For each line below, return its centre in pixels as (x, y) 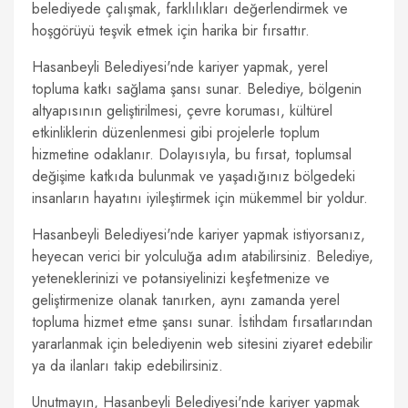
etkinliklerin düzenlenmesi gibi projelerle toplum (176, 133)
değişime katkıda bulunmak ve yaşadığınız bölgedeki (194, 176)
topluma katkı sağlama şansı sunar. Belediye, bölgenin (197, 89)
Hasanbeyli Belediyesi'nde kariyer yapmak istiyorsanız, (199, 235)
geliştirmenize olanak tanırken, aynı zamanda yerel (186, 300)
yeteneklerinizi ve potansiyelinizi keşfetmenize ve (181, 278)
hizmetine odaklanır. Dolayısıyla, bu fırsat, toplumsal (192, 154)
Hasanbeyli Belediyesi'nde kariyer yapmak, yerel (180, 67)
